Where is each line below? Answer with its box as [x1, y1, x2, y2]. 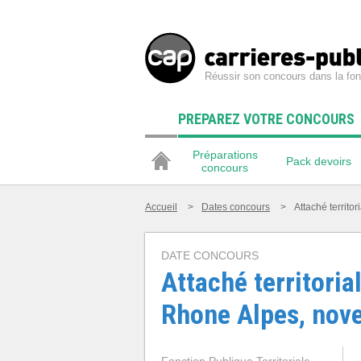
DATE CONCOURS [161, 249, 259, 262]
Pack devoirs [286, 155, 351, 168]
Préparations [192, 148, 258, 161]
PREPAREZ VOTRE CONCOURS [178, 110, 355, 127]
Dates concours [201, 201, 270, 213]
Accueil [145, 201, 177, 213]
